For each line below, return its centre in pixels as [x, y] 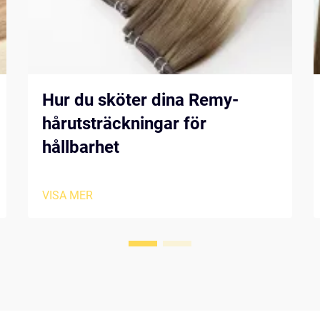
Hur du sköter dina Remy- [140, 100]
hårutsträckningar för [124, 124]
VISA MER [67, 195]
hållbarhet [81, 147]
